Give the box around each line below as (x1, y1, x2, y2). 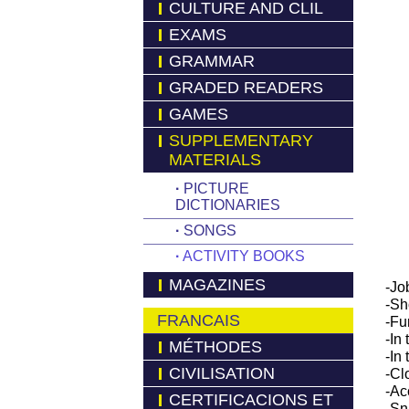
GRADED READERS (169, 79, 323, 97)
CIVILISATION (169, 364, 275, 383)
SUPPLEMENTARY (169, 131, 313, 150)
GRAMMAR (169, 52, 255, 70)
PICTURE (180, 181, 249, 196)
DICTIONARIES (175, 197, 280, 213)
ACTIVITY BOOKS (180, 248, 305, 264)
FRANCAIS (157, 311, 240, 330)
